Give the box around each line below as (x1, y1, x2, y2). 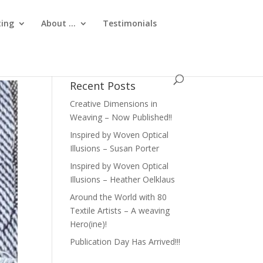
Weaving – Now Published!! (70, 112, 173, 123)
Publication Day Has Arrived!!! (70, 236, 181, 247)
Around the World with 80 (70, 191, 167, 203)
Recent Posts (70, 79, 136, 93)
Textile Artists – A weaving (70, 205, 170, 216)
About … (41, 18, 76, 29)
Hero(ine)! (70, 218, 107, 230)
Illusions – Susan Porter (70, 143, 160, 154)
